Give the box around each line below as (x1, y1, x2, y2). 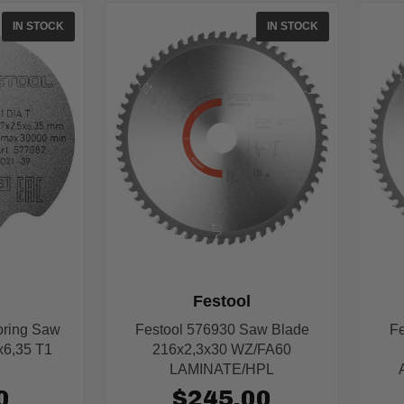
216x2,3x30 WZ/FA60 (152, 342, 292, 358)
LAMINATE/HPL (170, 362, 275, 378)
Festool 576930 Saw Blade (134, 322, 309, 338)
